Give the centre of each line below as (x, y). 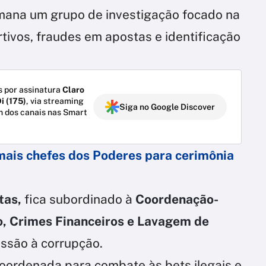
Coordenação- (177, 199)
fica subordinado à (80, 199)
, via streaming (55, 101)
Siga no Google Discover (167, 107)
